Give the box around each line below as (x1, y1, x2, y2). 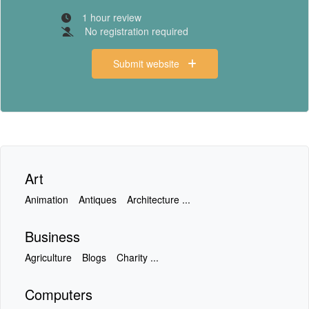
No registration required (85, 24, 188, 38)
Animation (25, 192, 68, 206)
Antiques (79, 192, 117, 206)
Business (25, 226, 80, 246)
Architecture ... (127, 192, 190, 206)
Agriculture (25, 250, 72, 264)
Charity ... (117, 250, 159, 264)
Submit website (112, 57, 188, 70)
